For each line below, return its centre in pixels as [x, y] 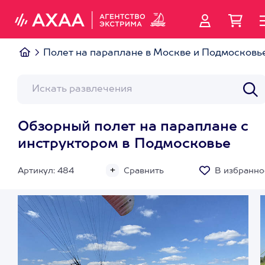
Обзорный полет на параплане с [133, 127]
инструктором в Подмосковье [124, 144]
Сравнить [144, 171]
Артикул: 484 [46, 171]
